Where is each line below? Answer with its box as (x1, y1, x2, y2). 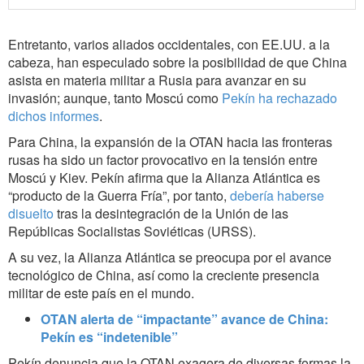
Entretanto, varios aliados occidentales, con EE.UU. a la (8, 35, 330, 54)
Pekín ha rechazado (222, 89, 337, 108)
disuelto (8, 204, 57, 223)
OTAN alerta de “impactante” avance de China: (41, 310, 328, 329)
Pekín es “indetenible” (41, 327, 178, 347)
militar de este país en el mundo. (8, 284, 194, 303)
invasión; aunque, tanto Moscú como (8, 89, 222, 108)
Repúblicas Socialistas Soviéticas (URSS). (8, 222, 256, 241)
